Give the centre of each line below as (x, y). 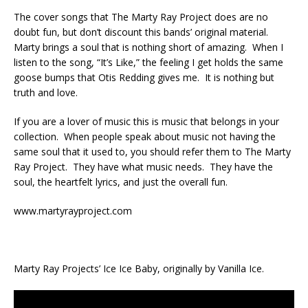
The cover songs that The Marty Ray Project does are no (141, 16)
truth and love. (46, 92)
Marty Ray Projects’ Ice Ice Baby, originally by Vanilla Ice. (139, 268)
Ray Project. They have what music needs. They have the (143, 166)
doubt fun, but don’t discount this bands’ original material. (142, 32)
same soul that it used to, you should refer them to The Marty (152, 151)
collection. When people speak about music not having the (145, 136)
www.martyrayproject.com (73, 210)
